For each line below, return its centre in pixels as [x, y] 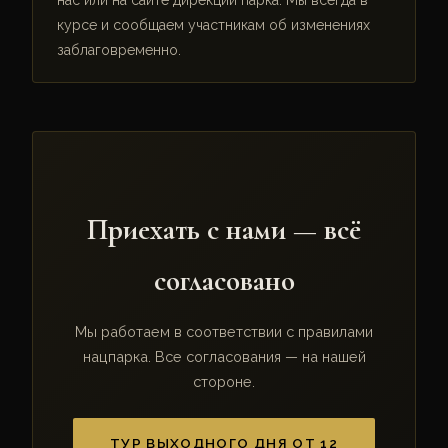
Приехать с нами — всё [224, 230]
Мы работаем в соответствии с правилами [224, 331]
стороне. [224, 381]
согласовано [224, 281]
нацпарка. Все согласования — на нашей [224, 356]
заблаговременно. [119, 49]
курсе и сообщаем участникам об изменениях [213, 24]
